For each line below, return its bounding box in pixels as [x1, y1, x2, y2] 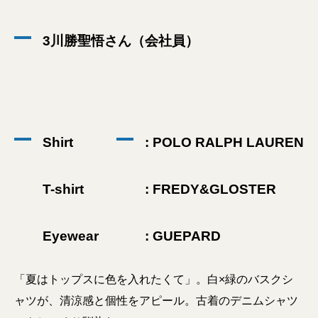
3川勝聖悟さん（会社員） [43, 33, 199, 48]
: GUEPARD [145, 229, 221, 243]
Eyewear [43, 229, 99, 243]
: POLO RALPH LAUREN [145, 135, 304, 150]
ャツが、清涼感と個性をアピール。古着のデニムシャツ [14, 295, 298, 307]
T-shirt [43, 182, 84, 197]
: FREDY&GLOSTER [145, 182, 276, 197]
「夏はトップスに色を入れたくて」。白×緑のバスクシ [14, 273, 293, 285]
